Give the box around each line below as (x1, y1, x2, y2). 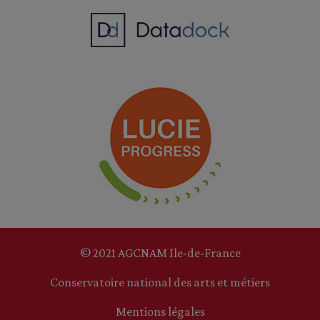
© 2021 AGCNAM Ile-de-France (79, 246, 241, 260)
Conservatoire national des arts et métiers (50, 275, 270, 289)
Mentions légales (115, 304, 205, 319)
